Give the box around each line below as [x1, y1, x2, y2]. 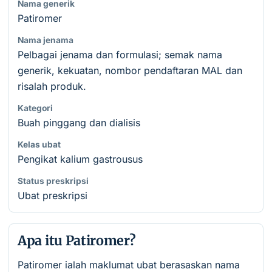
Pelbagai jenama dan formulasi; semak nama [18, 49, 222, 61]
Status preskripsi [18, 176, 89, 186]
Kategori [18, 103, 53, 113]
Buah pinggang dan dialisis [18, 117, 140, 129]
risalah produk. [18, 80, 86, 92]
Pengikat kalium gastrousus [18, 153, 143, 165]
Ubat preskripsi [18, 189, 87, 202]
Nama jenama [18, 35, 73, 45]
